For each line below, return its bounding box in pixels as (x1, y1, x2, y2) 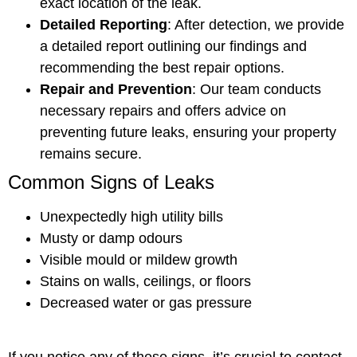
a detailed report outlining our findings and (40, 37, 307, 54)
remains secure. (40, 145, 142, 162)
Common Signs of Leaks (8, 171, 214, 193)
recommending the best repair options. (40, 59, 284, 76)
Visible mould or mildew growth (40, 251, 237, 268)
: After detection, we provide (167, 16, 344, 33)
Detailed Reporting (40, 16, 167, 33)
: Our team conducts (192, 80, 321, 97)
